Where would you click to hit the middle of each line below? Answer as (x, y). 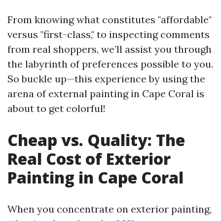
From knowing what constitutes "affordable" (110, 19)
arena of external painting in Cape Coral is (106, 93)
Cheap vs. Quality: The (96, 140)
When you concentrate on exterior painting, (110, 209)
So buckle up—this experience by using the (106, 79)
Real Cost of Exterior (89, 159)
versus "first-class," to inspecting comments (109, 34)
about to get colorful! (56, 108)
